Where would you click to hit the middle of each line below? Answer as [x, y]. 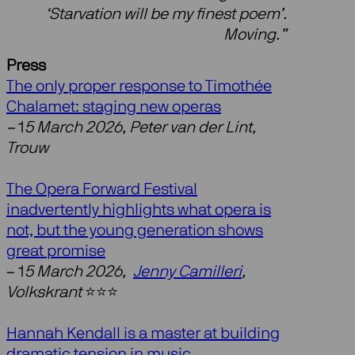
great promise [56, 252]
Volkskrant [46, 293]
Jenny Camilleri [187, 272]
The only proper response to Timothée [139, 87]
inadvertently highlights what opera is [139, 210]
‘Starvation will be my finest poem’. [166, 14]
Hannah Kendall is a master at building [143, 334]
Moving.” [255, 34]
